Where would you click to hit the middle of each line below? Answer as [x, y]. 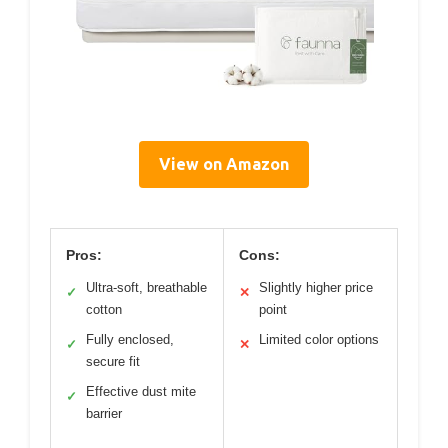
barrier [104, 414]
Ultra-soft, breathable [146, 288]
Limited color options [319, 340]
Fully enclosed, [130, 340]
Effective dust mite [141, 392]
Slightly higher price [316, 288]
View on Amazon [224, 164]
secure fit [113, 362]
